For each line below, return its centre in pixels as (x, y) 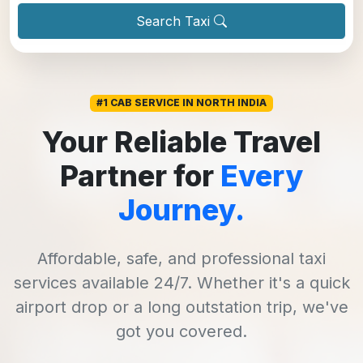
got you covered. (181, 331)
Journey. (181, 209)
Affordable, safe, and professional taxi (181, 258)
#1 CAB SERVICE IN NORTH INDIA (181, 103)
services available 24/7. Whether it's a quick (181, 282)
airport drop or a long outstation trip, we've (181, 307)
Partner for (140, 175)
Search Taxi (175, 21)
